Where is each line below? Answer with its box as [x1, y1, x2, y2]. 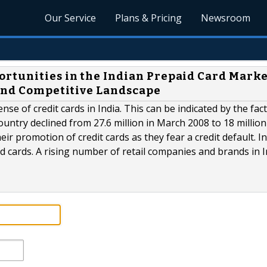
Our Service [45, 11, 97, 24]
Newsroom [201, 11, 251, 24]
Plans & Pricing [115, 11, 182, 24]
